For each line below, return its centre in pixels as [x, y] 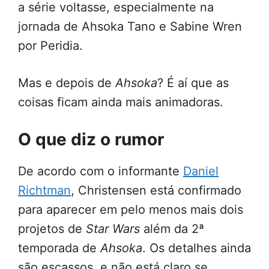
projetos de [52, 229]
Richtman [44, 191]
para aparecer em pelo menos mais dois [131, 210]
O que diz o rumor [91, 140]
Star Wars [113, 229]
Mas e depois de [67, 83]
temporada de [59, 248]
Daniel [201, 171]
